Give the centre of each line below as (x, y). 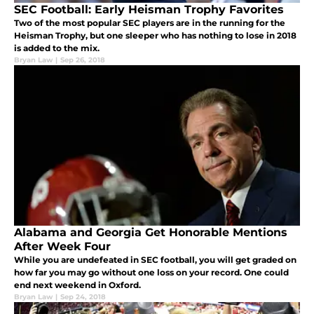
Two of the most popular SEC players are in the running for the (150, 23)
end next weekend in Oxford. (77, 285)
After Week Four (62, 247)
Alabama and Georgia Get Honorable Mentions (151, 233)
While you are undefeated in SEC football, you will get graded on (155, 260)
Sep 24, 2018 (83, 297)
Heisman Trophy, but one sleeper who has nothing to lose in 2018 (155, 36)
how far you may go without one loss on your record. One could (151, 273)
